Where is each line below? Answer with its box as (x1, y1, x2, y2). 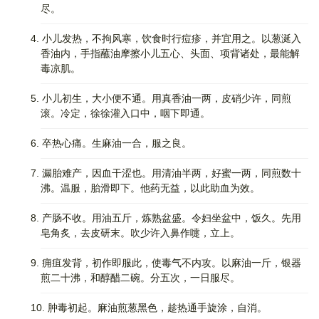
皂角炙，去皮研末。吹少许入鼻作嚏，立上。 (41, 227, 240, 239)
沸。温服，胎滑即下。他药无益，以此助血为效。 (41, 182, 260, 194)
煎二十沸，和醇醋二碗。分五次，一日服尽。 (41, 272, 240, 283)
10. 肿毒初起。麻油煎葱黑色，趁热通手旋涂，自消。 (11, 302, 267, 313)
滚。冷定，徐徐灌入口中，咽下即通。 (41, 108, 210, 119)
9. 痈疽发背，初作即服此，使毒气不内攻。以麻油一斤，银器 (11, 257, 301, 268)
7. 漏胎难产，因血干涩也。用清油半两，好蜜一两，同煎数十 (11, 167, 301, 179)
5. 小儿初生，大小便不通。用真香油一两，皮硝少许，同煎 (11, 93, 291, 104)
